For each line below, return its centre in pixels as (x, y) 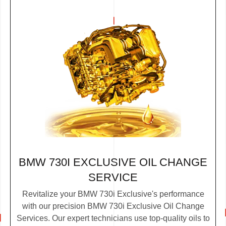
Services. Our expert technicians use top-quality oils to (113, 218)
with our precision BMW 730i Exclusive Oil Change (113, 206)
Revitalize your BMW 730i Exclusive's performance (113, 194)
